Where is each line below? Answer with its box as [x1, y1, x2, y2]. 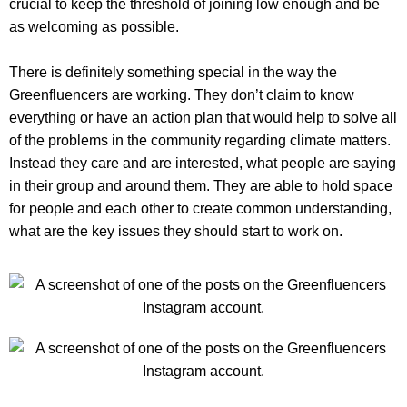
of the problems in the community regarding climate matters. [9, 132, 391, 148]
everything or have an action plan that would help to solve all [9, 109, 397, 125]
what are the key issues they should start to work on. [9, 223, 342, 239]
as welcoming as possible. [9, 18, 179, 35]
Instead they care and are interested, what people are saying [9, 154, 396, 171]
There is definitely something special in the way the [9, 64, 337, 80]
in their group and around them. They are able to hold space [9, 177, 392, 194]
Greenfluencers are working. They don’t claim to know [9, 86, 354, 103]
